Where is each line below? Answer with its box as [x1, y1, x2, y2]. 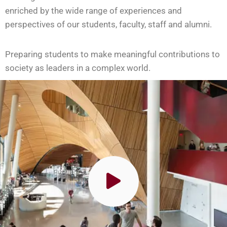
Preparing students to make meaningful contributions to [5, 49, 220, 59]
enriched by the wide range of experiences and [5, 6, 182, 16]
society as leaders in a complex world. [5, 63, 150, 73]
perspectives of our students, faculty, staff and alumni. [5, 19, 212, 29]
